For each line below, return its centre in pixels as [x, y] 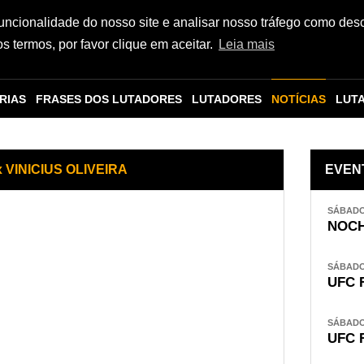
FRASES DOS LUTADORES [109, 99]
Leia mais [246, 45]
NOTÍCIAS [299, 99]
